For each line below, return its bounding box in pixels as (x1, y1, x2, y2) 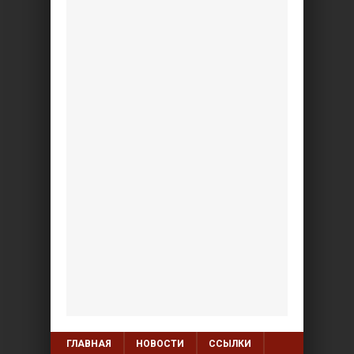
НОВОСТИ (136, 337, 184, 349)
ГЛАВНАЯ (66, 337, 111, 349)
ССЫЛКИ (209, 337, 251, 349)
